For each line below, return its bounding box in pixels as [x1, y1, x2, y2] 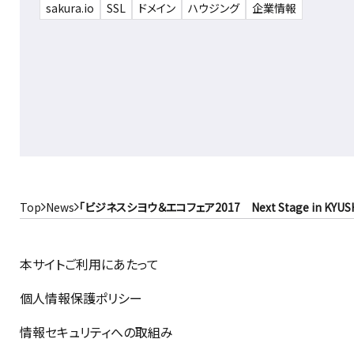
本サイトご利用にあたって [20, 254, 159, 273]
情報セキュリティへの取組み [20, 322, 173, 341]
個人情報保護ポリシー [20, 288, 142, 307]
